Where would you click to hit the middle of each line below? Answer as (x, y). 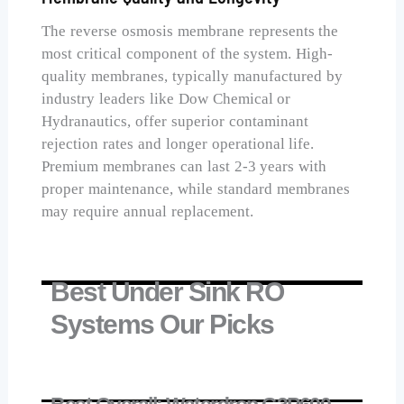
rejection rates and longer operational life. (178, 144)
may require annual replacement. (147, 212)
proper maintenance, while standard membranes (196, 189)
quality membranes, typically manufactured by (192, 77)
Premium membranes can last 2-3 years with (184, 167)
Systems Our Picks (162, 324)
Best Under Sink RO (167, 291)
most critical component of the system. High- (188, 54)
